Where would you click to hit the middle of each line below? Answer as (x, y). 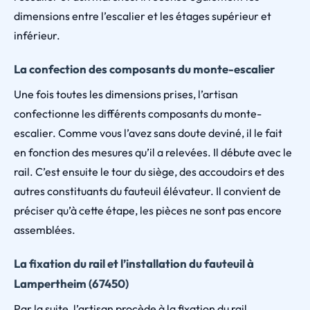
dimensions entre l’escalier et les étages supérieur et (143, 16)
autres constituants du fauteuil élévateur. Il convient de (147, 191)
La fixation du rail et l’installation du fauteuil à (134, 263)
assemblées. (45, 230)
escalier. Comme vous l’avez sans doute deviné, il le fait (148, 133)
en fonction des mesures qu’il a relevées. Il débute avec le (153, 152)
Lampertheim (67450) (71, 283)
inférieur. (37, 35)
